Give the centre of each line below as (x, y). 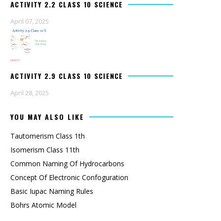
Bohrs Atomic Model (43, 205)
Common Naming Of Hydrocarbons (67, 164)
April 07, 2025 (30, 21)
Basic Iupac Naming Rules (52, 191)
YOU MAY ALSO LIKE (47, 117)
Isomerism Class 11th (45, 150)
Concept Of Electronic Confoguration (69, 177)
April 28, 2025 (30, 93)
